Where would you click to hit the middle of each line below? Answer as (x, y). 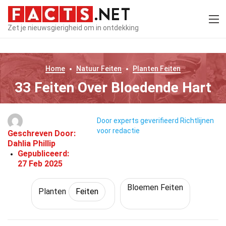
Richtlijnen (197, 121)
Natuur (88, 69)
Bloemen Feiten (155, 187)
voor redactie (118, 131)
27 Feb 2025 (40, 164)
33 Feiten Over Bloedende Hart (113, 88)
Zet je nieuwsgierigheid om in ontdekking (73, 27)
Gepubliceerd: (43, 154)
